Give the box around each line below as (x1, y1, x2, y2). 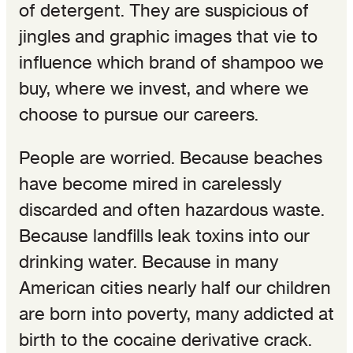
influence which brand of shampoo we (19, 51, 324, 72)
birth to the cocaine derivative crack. (19, 329, 312, 350)
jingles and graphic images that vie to (19, 25, 318, 46)
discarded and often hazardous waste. (19, 199, 325, 220)
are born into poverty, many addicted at (19, 303, 334, 324)
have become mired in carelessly (19, 173, 281, 194)
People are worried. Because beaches (19, 147, 322, 168)
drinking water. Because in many (19, 251, 278, 272)
